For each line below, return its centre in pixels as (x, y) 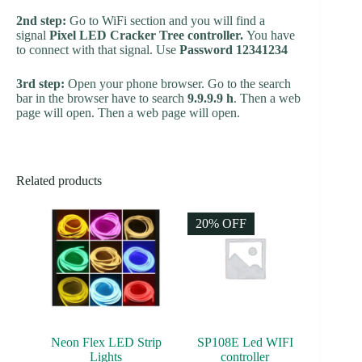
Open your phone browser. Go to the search (179, 84)
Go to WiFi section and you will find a (167, 21)
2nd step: (43, 21)
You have (269, 36)
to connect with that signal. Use (98, 50)
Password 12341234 (235, 50)
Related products (59, 181)
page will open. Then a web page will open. (128, 113)
